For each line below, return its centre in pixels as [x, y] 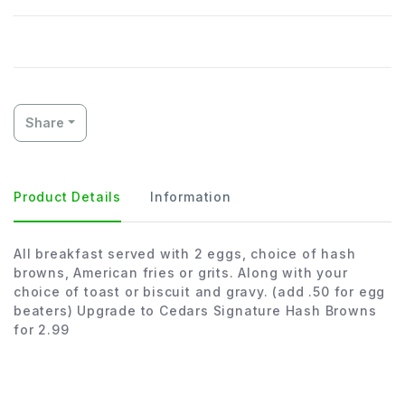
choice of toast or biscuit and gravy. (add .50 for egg [200, 292]
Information [191, 197]
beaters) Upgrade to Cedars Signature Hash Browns [195, 311]
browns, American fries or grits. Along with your [181, 273]
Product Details [67, 197]
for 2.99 [42, 330]
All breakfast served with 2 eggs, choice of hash [185, 254]
